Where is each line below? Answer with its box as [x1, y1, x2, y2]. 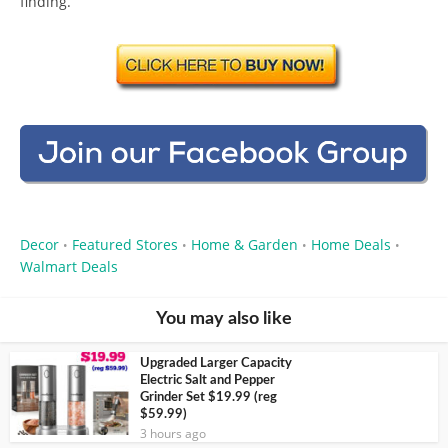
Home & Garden [191, 234, 298, 254]
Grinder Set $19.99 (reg [140, 390, 277, 404]
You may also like [156, 309, 292, 328]
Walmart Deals [20, 256, 118, 276]
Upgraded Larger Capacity [140, 356, 292, 370]
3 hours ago [140, 424, 206, 442]
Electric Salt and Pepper [140, 373, 275, 387]
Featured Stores [72, 234, 178, 254]
